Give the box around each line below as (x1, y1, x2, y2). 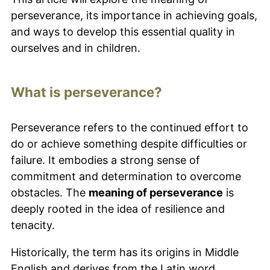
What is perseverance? (11, 83, 162, 100)
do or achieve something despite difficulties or (11, 137, 247, 150)
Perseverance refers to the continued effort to (11, 121, 248, 134)
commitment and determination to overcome (11, 169, 241, 183)
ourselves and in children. (11, 42, 140, 55)
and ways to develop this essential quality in (11, 25, 235, 39)
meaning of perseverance (89, 186, 223, 199)
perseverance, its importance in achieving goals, (11, 9, 257, 22)
